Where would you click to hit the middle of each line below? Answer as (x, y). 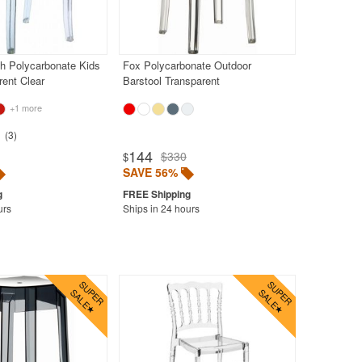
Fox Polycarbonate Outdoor (187, 65)
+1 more (24, 107)
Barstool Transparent (171, 80)
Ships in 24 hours (161, 208)
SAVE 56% (150, 172)
